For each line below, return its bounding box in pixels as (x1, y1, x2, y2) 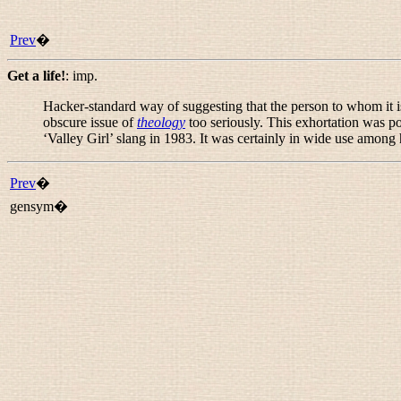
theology (137, 115, 185, 130)
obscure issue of (43, 115, 137, 130)
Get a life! (7, 68, 65, 83)
